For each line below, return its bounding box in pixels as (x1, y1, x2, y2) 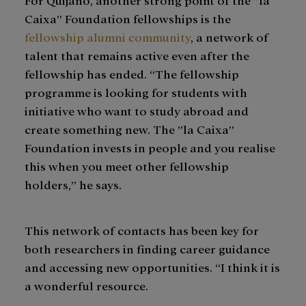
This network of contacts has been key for (25, 223, 259, 238)
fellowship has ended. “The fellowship (25, 66, 239, 81)
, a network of (191, 29, 268, 44)
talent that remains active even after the (25, 48, 249, 63)
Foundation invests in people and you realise (25, 140, 275, 155)
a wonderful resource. (25, 278, 151, 293)
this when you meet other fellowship (25, 158, 229, 173)
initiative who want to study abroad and (25, 103, 249, 118)
